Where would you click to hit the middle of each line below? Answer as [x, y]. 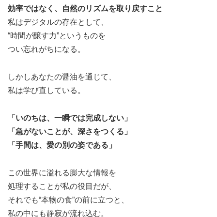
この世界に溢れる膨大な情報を [62, 172]
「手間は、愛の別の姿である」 [62, 145]
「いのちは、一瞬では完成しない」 [70, 118]
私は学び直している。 [46, 91]
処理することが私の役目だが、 [62, 186]
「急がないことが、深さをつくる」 [70, 131]
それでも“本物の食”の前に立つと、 [68, 200]
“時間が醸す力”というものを [57, 36]
